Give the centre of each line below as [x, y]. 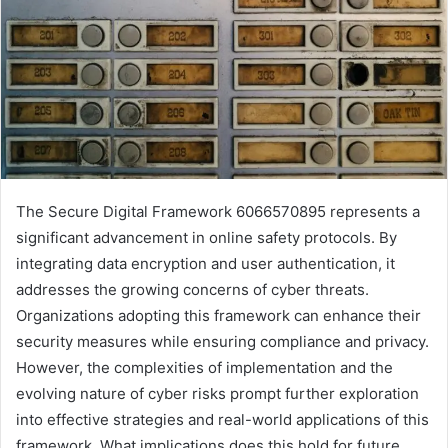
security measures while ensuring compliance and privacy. [222, 342]
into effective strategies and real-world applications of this [222, 420]
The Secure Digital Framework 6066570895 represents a [218, 212]
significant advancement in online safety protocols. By [206, 238]
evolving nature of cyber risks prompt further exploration [217, 394]
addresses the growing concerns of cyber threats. [192, 290]
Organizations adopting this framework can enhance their [218, 316]
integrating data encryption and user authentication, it [205, 264]
